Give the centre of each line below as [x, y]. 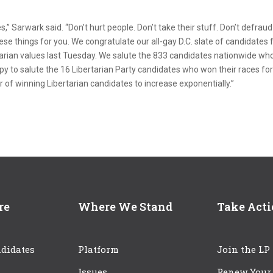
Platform [98, 249]
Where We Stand [125, 207]
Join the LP [243, 249]
